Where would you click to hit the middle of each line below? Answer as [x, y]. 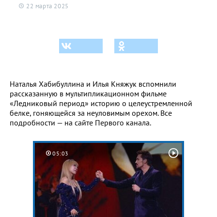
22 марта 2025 [47, 6]
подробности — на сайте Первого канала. [81, 122]
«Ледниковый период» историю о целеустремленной [101, 103]
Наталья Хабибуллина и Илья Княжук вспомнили [93, 84]
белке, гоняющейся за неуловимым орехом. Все [91, 113]
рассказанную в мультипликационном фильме [88, 93]
